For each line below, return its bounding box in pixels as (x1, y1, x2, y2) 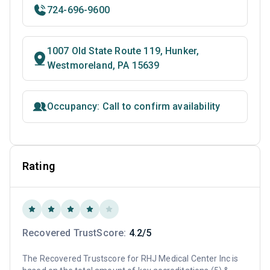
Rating (22, 160, 55, 173)
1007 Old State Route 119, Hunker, (47, 45, 199, 57)
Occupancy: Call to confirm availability (47, 101, 221, 113)
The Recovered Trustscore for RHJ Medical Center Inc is (22, 254, 239, 264)
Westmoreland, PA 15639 (47, 60, 160, 72)
